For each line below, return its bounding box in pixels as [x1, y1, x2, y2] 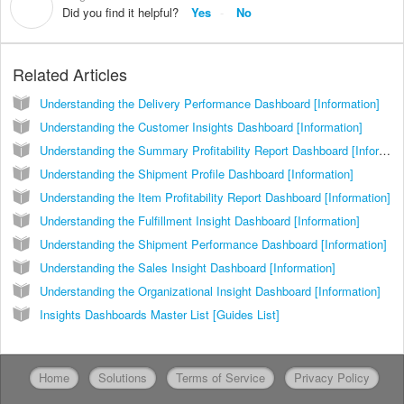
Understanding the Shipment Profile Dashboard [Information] [40, 165, 353, 183]
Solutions [97, 369, 147, 387]
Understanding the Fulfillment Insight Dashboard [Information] [40, 212, 360, 230]
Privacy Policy [293, 369, 370, 387]
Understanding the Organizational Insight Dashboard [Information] [40, 282, 381, 300]
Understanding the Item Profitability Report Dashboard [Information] [40, 188, 390, 207]
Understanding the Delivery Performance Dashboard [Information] [40, 95, 380, 113]
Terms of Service [175, 369, 265, 387]
